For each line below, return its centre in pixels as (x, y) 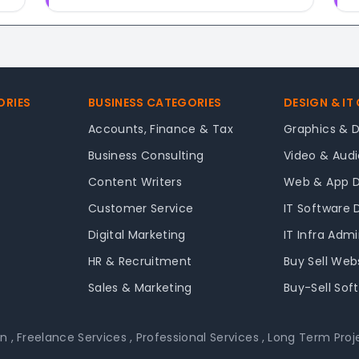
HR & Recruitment (140, 261)
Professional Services (197, 337)
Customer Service (141, 208)
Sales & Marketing (140, 288)
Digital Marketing (137, 235)
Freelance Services (72, 337)
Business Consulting (146, 155)
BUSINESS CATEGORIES (155, 103)
